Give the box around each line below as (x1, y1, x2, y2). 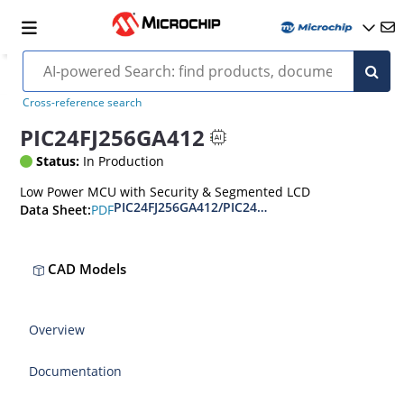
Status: (36, 152, 80, 170)
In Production (79, 152, 165, 170)
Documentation (29, 363, 123, 380)
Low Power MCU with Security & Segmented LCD (20, 183, 311, 200)
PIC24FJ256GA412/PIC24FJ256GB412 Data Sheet (114, 198, 399, 216)
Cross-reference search (22, 95, 142, 110)
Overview (29, 321, 86, 338)
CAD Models (44, 260, 127, 278)
